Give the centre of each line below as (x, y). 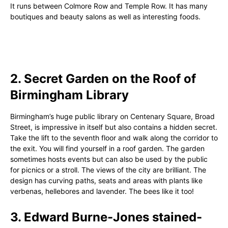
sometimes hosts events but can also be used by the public (109, 159)
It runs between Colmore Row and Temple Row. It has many (109, 6)
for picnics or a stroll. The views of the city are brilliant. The (108, 170)
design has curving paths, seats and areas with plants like (106, 180)
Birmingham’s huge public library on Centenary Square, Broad (112, 116)
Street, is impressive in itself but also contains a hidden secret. (114, 127)
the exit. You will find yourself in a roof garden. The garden (107, 148)
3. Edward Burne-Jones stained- (106, 217)
